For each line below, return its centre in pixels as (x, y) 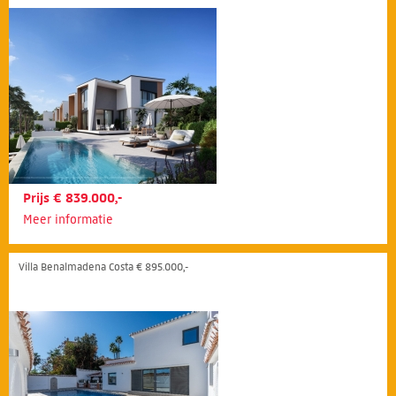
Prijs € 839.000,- (72, 198)
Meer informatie (68, 219)
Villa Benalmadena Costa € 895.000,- (103, 266)
